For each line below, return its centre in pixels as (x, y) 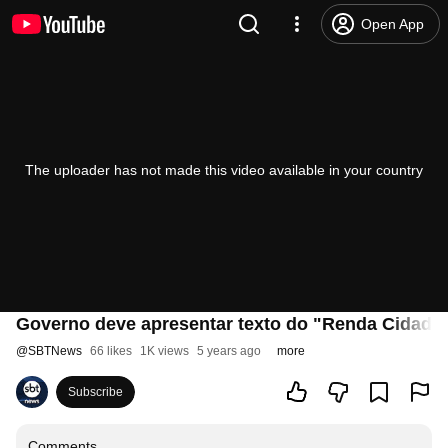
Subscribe (95, 392)
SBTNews (55, 351)
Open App (392, 24)
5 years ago (229, 351)
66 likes (111, 351)
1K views (164, 351)
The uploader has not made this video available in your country (224, 170)
